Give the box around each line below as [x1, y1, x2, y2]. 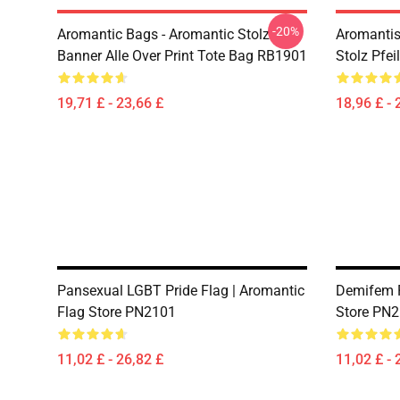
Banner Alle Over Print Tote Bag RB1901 [57, 47, 307, 64]
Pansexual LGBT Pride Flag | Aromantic [57, 282, 304, 299]
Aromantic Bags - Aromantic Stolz [57, 26, 270, 43]
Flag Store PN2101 [57, 304, 176, 321]
